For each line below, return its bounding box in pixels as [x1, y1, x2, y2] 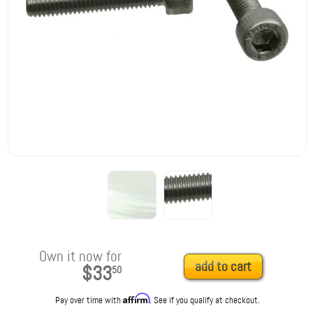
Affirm [122, 293, 150, 305]
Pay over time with [54, 294, 123, 307]
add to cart [194, 258, 252, 276]
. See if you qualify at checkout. [149, 294, 260, 307]
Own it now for [38, 247, 122, 267]
